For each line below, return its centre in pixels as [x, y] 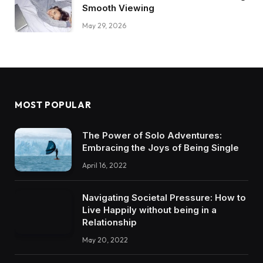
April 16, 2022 [104, 165]
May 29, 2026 [104, 26]
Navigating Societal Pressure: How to [164, 198]
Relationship [109, 222]
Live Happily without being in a [149, 210]
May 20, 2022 [105, 240]
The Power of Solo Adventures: [152, 135]
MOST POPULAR [53, 104]
